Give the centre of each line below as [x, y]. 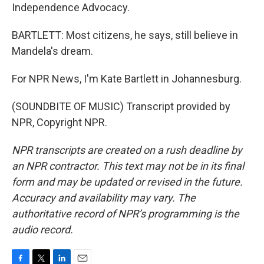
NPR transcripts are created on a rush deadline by [127, 150]
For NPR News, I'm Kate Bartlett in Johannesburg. [127, 79]
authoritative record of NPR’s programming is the [126, 214]
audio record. [42, 230]
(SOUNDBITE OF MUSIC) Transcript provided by [121, 106]
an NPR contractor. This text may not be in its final [128, 166]
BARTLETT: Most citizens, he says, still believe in [125, 35]
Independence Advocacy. [71, 7]
